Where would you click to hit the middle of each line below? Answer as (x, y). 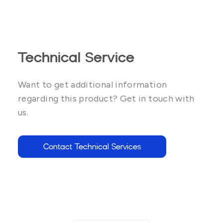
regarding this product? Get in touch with (106, 99)
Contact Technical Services (92, 147)
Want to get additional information (93, 85)
